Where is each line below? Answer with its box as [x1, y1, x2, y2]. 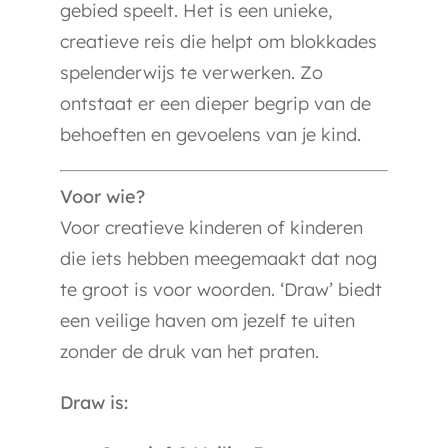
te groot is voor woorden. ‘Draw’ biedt [60, 278, 382, 301]
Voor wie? [60, 185, 145, 208]
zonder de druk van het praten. [60, 340, 319, 363]
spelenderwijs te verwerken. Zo [60, 61, 323, 84]
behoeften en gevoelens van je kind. [60, 123, 361, 146]
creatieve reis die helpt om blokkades [60, 30, 377, 53]
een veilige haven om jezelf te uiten [60, 309, 355, 332]
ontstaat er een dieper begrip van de [60, 92, 371, 115]
